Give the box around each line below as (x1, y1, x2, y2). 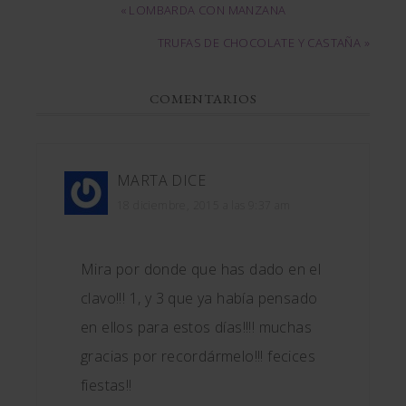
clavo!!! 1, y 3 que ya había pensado (81, 288, 318, 308)
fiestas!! (81, 375, 132, 395)
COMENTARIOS (149, 90, 257, 107)
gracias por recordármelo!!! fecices (81, 346, 315, 366)
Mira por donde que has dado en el (81, 259, 322, 279)
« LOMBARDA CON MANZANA (120, 2, 286, 18)
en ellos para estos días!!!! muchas (81, 317, 312, 337)
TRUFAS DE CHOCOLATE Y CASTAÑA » (157, 34, 370, 51)
